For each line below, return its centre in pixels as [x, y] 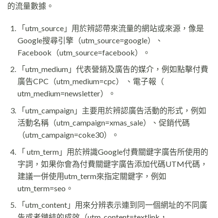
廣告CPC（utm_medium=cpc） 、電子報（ [91, 81]
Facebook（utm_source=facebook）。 [84, 52]
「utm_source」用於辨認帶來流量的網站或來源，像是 [110, 28]
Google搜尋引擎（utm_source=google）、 [90, 40]
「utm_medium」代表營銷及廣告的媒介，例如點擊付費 [113, 69]
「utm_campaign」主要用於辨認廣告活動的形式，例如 [112, 110]
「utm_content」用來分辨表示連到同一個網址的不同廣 [112, 205]
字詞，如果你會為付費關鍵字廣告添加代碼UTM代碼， [112, 163]
